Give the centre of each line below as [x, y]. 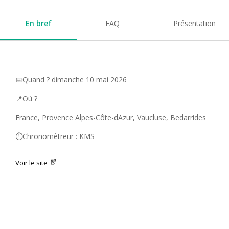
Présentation [194, 24]
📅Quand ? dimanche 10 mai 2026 [71, 80]
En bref [39, 24]
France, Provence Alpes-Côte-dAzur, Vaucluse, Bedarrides [111, 118]
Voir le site [31, 163]
